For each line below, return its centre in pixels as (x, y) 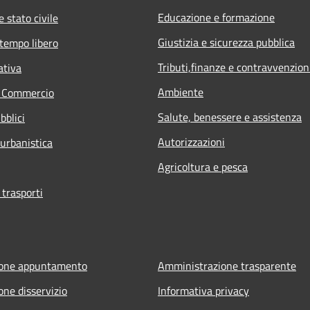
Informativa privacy (203, 291)
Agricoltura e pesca (203, 167)
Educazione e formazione (216, 18)
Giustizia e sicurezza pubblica (226, 43)
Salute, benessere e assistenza (230, 117)
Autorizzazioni (191, 142)
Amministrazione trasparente (227, 266)
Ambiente (181, 92)
